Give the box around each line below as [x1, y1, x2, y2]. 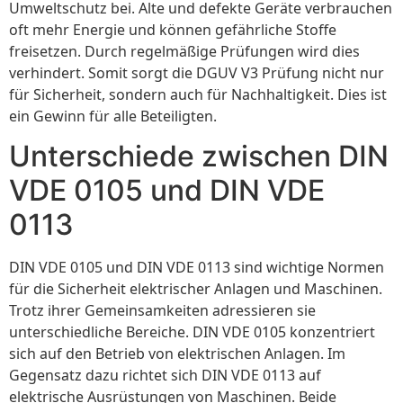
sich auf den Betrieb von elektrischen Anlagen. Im [9, 344, 345, 364]
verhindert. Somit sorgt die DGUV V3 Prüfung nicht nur [9, 62, 384, 83]
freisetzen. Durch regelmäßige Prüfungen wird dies [9, 40, 360, 61]
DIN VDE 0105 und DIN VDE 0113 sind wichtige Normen [9, 257, 384, 278]
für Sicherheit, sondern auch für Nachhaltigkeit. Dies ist [9, 84, 387, 104]
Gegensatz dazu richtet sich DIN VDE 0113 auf [9, 365, 321, 386]
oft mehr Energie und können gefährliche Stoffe [9, 19, 336, 40]
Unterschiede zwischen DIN [9, 139, 389, 175]
